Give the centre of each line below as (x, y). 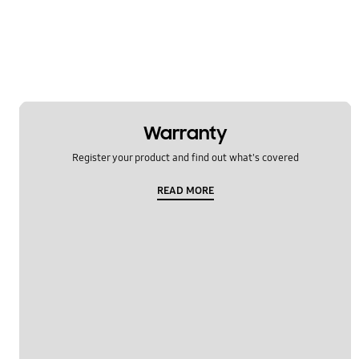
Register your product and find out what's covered (185, 157)
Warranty (185, 134)
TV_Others (66, 9)
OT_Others (66, 81)
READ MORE (185, 190)
